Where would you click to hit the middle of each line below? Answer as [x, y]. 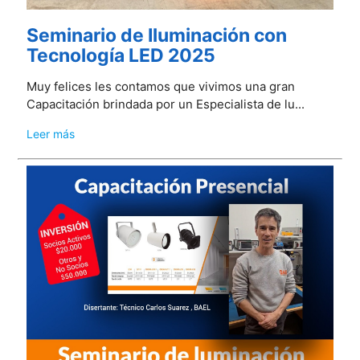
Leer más [50, 134]
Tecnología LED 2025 [121, 56]
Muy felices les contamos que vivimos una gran [160, 87]
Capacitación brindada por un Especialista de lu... [165, 104]
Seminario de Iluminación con [156, 36]
